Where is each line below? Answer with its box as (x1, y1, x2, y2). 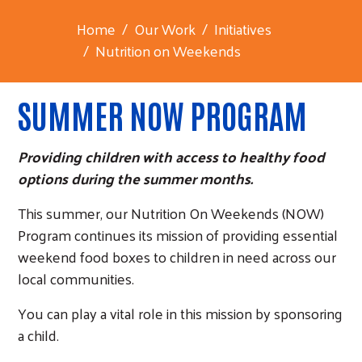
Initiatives (214, 15, 271, 42)
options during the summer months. (18, 164, 253, 192)
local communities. (18, 264, 134, 292)
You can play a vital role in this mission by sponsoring (18, 299, 343, 326)
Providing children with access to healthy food (18, 142, 325, 170)
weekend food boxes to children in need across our (18, 242, 336, 270)
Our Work (134, 15, 196, 42)
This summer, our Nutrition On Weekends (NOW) (18, 199, 324, 226)
